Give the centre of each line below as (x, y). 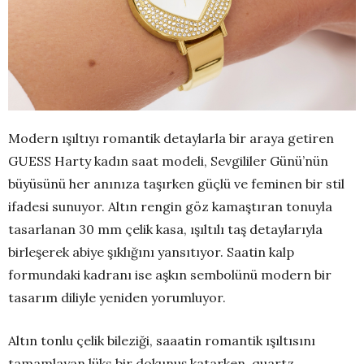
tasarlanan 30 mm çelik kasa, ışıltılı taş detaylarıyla (165, 230)
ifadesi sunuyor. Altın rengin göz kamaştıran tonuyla (170, 207)
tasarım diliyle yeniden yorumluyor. (117, 298)
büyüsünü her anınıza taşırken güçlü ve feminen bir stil (176, 184)
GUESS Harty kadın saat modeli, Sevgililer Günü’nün (168, 161)
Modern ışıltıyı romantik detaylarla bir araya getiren (171, 139)
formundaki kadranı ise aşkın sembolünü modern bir (170, 275)
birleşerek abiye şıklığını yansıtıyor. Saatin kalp (151, 252)
